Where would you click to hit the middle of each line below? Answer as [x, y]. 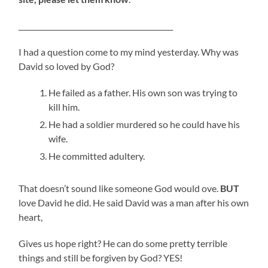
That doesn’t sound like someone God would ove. [120, 188]
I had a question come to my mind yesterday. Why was [129, 52]
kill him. [64, 107]
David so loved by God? [67, 66]
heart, [31, 217]
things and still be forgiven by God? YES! [101, 258]
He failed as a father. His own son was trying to [143, 93]
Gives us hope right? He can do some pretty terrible [123, 243]
